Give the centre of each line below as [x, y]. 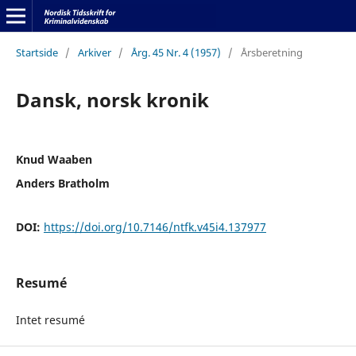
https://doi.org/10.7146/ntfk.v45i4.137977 [155, 226]
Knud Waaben [54, 159]
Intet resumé [50, 319]
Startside [37, 52]
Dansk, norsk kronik [112, 99]
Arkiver [94, 52]
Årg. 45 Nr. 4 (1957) [176, 52]
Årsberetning [271, 52]
